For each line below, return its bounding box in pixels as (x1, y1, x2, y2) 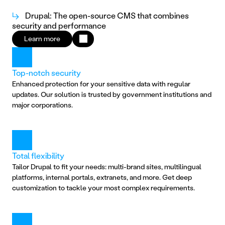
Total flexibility (12, 150, 64, 161)
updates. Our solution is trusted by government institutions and (12, 89, 211, 99)
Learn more (24, 34, 60, 43)
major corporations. (12, 99, 73, 109)
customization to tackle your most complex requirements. (12, 182, 195, 192)
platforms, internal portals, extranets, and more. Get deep (12, 172, 192, 182)
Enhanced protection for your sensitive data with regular (12, 78, 190, 88)
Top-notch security (12, 67, 81, 78)
